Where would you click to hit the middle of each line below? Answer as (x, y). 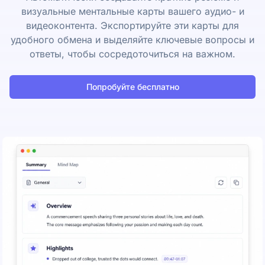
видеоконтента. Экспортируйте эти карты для (132, 25)
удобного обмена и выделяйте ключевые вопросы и (132, 39)
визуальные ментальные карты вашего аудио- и (132, 11)
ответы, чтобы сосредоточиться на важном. (132, 54)
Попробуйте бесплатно (132, 86)
